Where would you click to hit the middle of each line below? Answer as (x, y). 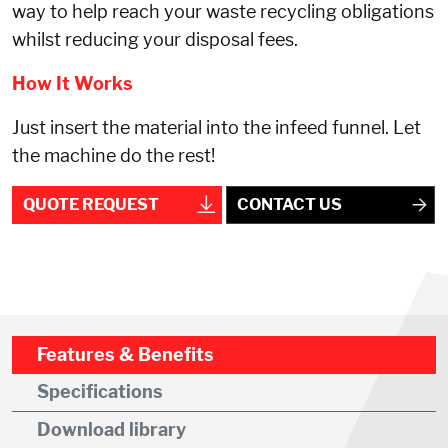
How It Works (72, 83)
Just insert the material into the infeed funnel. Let (216, 127)
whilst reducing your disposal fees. (157, 39)
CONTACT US (289, 204)
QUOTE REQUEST (91, 204)
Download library (111, 429)
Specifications (100, 391)
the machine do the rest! (113, 155)
